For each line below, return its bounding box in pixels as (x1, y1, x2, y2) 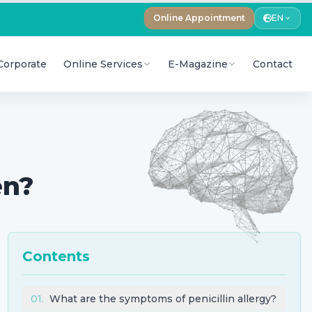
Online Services (63, 57, 143, 70)
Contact (253, 57, 292, 70)
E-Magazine (168, 57, 228, 70)
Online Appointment (153, 13, 245, 23)
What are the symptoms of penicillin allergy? (49, 292, 276, 306)
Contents (22, 248, 90, 265)
